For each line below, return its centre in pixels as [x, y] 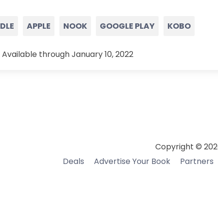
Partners [197, 161]
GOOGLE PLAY [127, 26]
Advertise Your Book [132, 161]
